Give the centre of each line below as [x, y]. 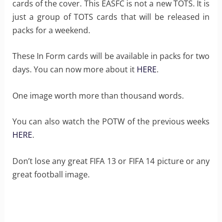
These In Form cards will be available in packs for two [111, 56]
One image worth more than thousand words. [98, 95]
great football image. [51, 175]
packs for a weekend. [51, 30]
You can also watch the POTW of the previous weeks [111, 122]
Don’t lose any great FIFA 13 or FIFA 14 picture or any [111, 161]
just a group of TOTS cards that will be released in [111, 17]
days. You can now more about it [74, 70]
